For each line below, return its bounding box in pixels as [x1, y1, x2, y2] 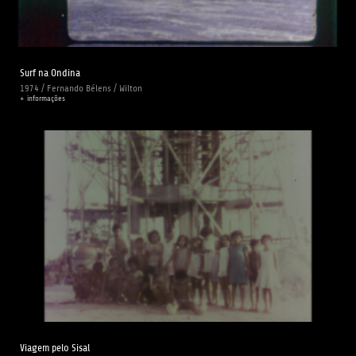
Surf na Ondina [20, 66, 80, 79]
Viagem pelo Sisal [20, 341, 90, 354]
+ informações [20, 93, 65, 103]
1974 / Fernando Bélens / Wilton [20, 82, 142, 94]
